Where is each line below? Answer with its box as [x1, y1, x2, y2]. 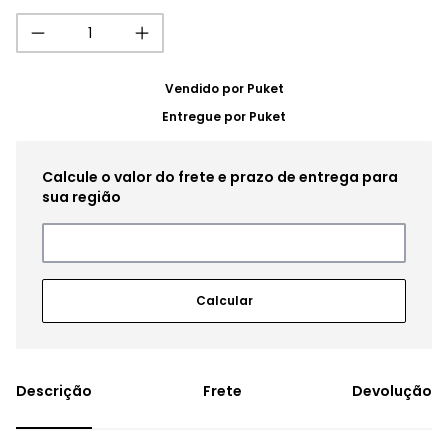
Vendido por [164, 80, 247, 97]
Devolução [352, 381, 432, 401]
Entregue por [162, 108, 249, 125]
